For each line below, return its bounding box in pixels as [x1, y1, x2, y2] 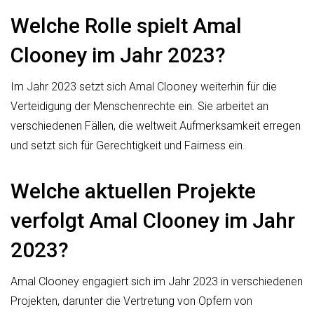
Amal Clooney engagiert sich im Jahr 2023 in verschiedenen [11, 275, 303, 289]
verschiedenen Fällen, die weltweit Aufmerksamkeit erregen [11, 119, 301, 133]
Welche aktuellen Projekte [11, 179, 256, 204]
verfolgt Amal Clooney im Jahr [11, 208, 295, 233]
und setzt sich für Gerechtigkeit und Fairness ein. [11, 139, 245, 153]
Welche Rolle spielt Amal [11, 13, 242, 39]
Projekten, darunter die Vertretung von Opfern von [11, 294, 252, 308]
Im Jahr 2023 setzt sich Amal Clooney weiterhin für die [11, 80, 277, 94]
